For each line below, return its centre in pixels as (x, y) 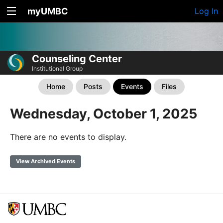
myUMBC (48, 11)
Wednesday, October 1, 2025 (104, 114)
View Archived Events (46, 162)
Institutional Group (57, 69)
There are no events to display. (68, 137)
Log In (206, 11)
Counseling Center (77, 59)
